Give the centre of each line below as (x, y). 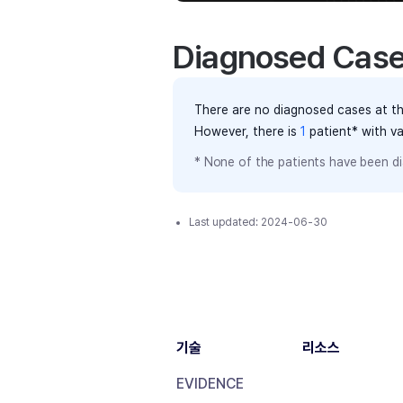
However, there (241, 131)
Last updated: (225, 222)
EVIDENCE (210, 384)
